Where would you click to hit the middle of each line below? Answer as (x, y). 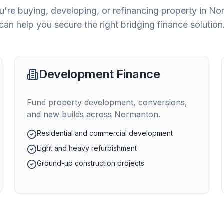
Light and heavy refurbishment (87, 148)
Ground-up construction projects (91, 163)
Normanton (137, 114)
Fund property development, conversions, (107, 102)
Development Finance (99, 74)
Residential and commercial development (105, 133)
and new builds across (71, 114)
